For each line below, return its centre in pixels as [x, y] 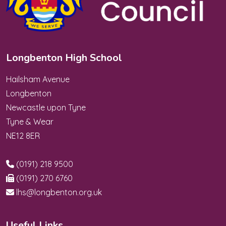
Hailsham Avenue [38, 79]
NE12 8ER [23, 136]
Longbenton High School [64, 58]
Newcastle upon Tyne [46, 108]
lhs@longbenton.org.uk [59, 192]
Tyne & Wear [30, 122]
